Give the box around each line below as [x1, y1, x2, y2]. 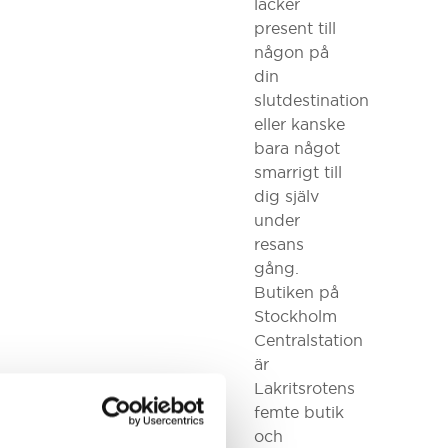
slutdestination [253, 90, 369, 111]
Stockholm [253, 306, 337, 327]
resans [253, 234, 304, 255]
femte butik [253, 402, 344, 423]
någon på [253, 42, 329, 63]
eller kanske [253, 114, 345, 135]
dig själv [253, 186, 319, 207]
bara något [253, 138, 340, 159]
